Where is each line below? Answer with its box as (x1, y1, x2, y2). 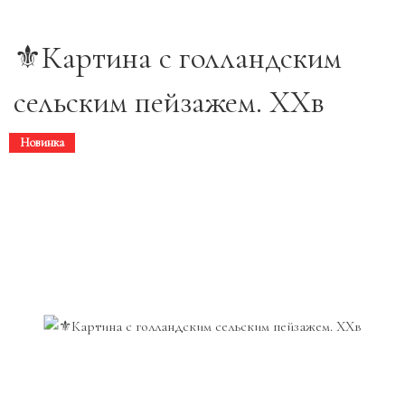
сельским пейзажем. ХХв (14, 82, 325, 121)
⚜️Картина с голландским (14, 38, 342, 77)
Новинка (20, 134, 64, 150)
